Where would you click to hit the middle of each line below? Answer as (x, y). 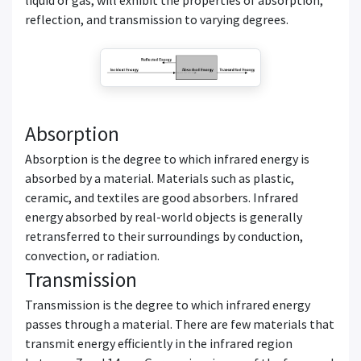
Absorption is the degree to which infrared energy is (167, 158)
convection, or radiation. (92, 255)
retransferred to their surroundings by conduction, (164, 236)
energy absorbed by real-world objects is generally (164, 216)
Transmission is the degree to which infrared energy (168, 304)
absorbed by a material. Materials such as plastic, (160, 178)
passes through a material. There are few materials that (180, 324)
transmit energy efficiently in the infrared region (159, 343)
